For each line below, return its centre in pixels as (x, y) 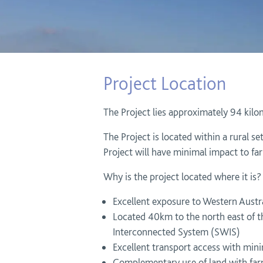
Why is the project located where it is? (182, 176)
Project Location (165, 83)
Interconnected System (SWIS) (176, 232)
